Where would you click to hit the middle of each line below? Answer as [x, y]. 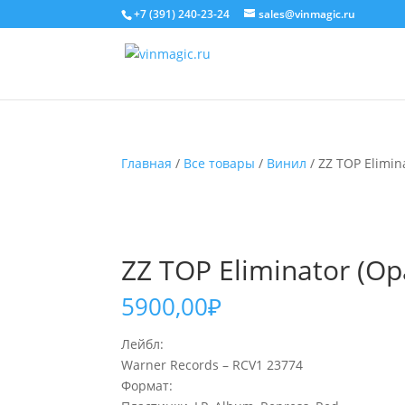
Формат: [147, 386]
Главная [147, 163]
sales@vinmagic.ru [307, 14]
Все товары [220, 163]
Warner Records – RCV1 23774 [212, 365]
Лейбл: [143, 344]
